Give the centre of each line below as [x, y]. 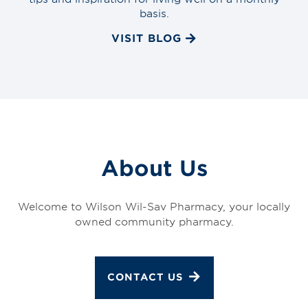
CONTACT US [145, 277]
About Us [154, 168]
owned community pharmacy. [154, 221]
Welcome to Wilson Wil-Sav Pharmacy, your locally [154, 206]
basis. [154, 12]
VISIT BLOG [146, 37]
